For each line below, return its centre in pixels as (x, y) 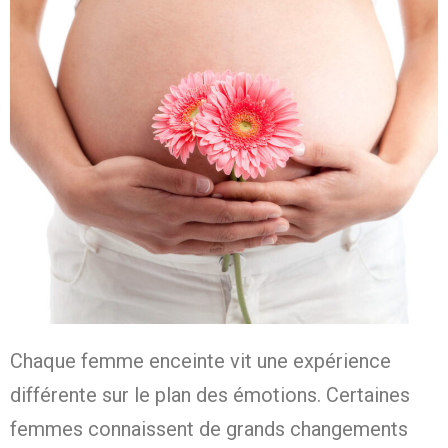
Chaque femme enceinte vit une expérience (200, 361)
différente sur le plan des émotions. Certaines (210, 395)
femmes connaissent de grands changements (209, 429)
